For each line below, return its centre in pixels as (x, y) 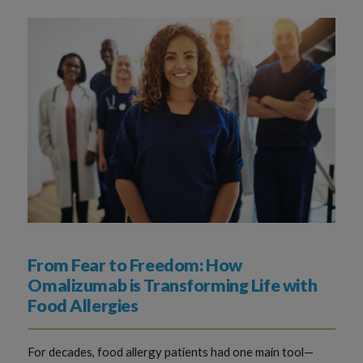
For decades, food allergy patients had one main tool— (171, 351)
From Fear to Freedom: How (135, 265)
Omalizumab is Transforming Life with (173, 285)
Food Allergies (83, 305)
